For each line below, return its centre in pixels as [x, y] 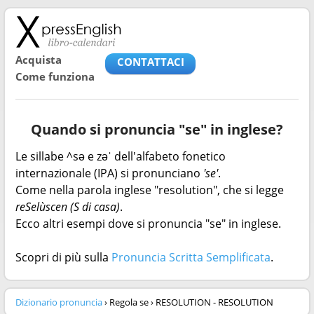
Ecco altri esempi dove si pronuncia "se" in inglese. [148, 224]
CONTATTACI [150, 62]
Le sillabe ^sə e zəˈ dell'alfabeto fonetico [121, 156]
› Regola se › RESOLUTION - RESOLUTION [188, 302]
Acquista [39, 60]
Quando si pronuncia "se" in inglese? [157, 129]
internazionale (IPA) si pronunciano [109, 173]
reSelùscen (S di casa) [68, 207]
